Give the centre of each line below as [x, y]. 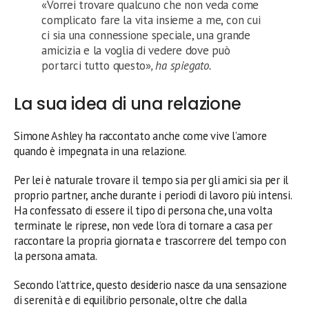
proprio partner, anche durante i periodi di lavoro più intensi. [153, 195]
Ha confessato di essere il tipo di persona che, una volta [143, 210]
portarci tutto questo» [96, 65]
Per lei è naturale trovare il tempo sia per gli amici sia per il [151, 180]
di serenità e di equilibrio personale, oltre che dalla [130, 300]
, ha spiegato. [181, 65]
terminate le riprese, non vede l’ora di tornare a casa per [143, 225]
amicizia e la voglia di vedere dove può [136, 50]
